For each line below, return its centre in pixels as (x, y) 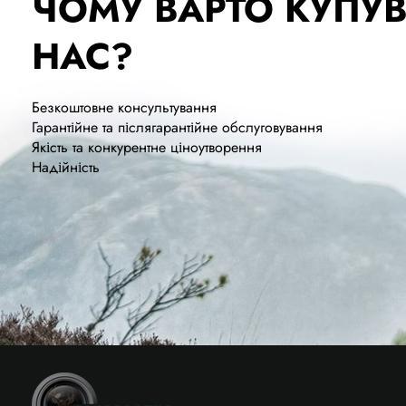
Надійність (66, 167)
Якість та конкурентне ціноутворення (147, 147)
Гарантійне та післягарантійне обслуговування (177, 127)
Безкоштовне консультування (124, 107)
